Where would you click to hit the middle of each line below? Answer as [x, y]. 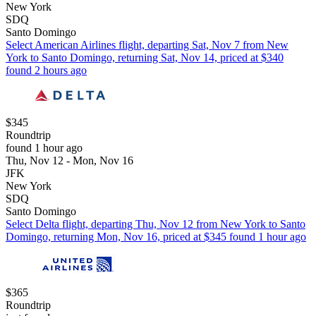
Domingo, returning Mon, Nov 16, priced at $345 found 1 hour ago [156, 237]
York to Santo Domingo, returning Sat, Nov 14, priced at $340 [145, 58]
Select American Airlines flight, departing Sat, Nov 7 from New [147, 45]
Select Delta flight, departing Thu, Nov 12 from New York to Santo [156, 224]
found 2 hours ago [46, 71]
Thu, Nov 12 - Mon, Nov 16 [69, 161]
